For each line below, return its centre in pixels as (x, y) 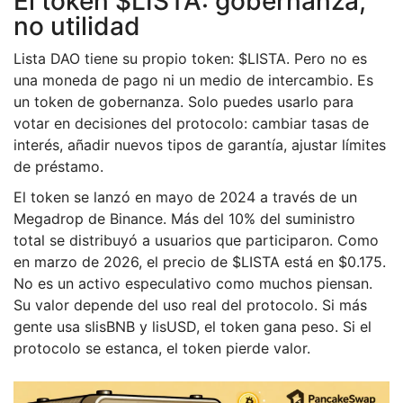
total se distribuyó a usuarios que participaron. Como (196, 241)
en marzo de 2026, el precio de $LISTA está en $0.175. (200, 262)
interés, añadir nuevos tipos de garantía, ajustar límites (200, 145)
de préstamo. (58, 167)
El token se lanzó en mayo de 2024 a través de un (185, 197)
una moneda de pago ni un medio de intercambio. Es (193, 81)
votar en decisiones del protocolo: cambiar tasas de (191, 124)
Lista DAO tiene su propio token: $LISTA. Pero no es (190, 59)
